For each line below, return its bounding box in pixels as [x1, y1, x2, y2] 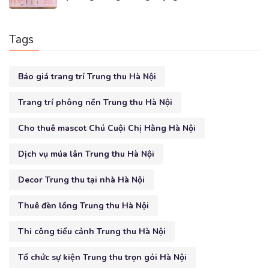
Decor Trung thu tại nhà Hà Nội [18, 174, 145, 186]
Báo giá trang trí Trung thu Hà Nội [18, 70, 156, 82]
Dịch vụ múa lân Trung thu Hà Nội [18, 148, 154, 160]
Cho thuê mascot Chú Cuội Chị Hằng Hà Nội [18, 122, 196, 134]
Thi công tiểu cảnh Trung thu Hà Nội [18, 225, 166, 237]
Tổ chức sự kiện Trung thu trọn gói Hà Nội [18, 251, 187, 263]
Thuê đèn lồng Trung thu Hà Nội [18, 199, 149, 211]
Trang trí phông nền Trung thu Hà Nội [18, 96, 172, 108]
